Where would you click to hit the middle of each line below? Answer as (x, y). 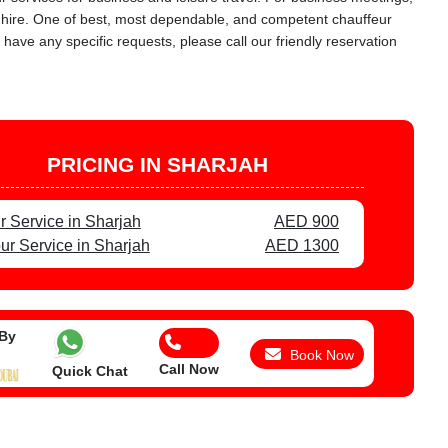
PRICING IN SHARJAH (157, 164)
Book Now (321, 354)
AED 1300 (301, 245)
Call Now (188, 368)
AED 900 (306, 221)
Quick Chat (89, 371)
